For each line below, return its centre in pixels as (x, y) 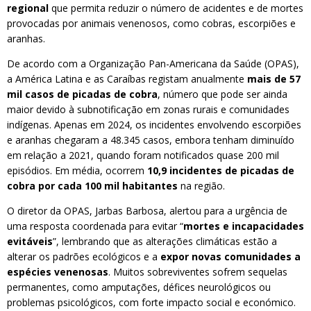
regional (28, 8)
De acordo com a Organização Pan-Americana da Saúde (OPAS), (153, 64)
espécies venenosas (58, 272)
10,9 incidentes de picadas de (221, 170)
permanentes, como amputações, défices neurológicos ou (139, 287)
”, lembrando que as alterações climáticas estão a (165, 241)
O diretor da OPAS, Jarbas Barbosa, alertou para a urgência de (147, 211)
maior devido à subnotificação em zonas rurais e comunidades (148, 109)
